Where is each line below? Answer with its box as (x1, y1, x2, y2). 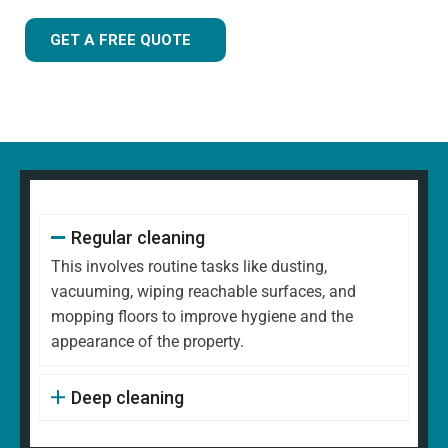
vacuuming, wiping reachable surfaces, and (51, 282, 356, 302)
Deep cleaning (70, 387, 184, 409)
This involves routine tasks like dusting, (51, 257, 327, 277)
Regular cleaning (70, 227, 205, 249)
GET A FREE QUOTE (50, 31, 191, 50)
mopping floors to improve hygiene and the (51, 307, 353, 327)
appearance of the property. (51, 332, 244, 352)
